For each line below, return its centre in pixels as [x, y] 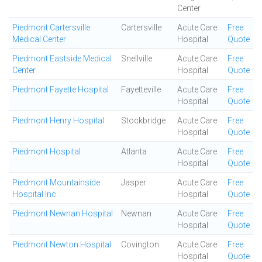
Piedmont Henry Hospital [58, 120]
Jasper [134, 182]
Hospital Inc [34, 194]
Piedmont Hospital [46, 151]
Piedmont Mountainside [56, 182]
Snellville [137, 58]
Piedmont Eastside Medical [62, 58]
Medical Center [39, 39]
